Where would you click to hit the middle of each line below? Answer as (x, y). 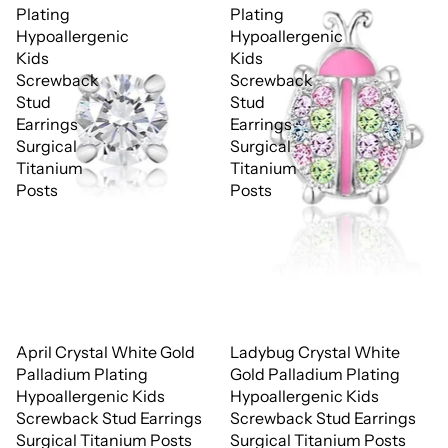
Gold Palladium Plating (315, 373)
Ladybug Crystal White (315, 351)
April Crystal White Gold (105, 351)
